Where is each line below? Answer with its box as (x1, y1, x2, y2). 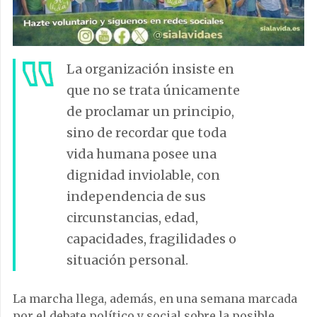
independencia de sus (67, 188, 206, 205)
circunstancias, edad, (67, 209, 198, 226)
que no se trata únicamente (67, 82, 240, 99)
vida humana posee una (67, 146, 217, 163)
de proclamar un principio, (67, 103, 234, 120)
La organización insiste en (67, 61, 234, 78)
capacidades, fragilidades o (67, 231, 236, 248)
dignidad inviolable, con (67, 167, 220, 184)
